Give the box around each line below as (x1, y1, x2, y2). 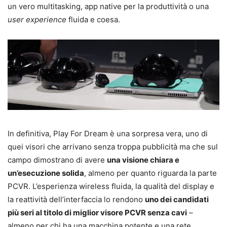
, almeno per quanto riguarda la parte (84, 168, 217, 178)
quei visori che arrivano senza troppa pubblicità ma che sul (8, 142, 218, 152)
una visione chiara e (107, 155, 179, 165)
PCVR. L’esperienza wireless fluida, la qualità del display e (8, 181, 214, 192)
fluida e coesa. (66, 15, 120, 25)
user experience (8, 15, 66, 25)
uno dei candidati (145, 195, 209, 205)
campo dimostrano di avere (8, 155, 107, 165)
